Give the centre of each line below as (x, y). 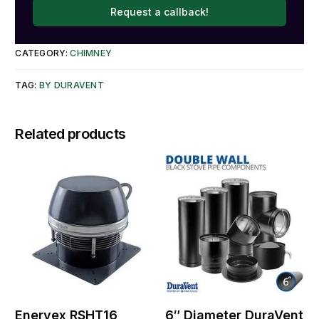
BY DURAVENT (72, 85)
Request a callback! (159, 11)
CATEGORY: (43, 53)
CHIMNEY (91, 53)
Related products (70, 134)
